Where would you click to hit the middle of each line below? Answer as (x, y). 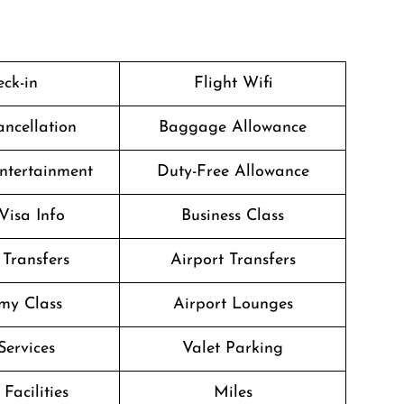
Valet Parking (233, 349)
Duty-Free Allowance (233, 172)
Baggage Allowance (233, 128)
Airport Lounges (233, 304)
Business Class (233, 216)
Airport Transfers (233, 260)
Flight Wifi (233, 83)
